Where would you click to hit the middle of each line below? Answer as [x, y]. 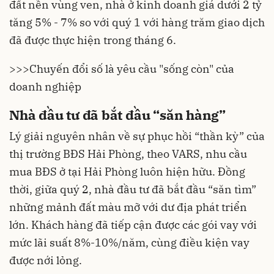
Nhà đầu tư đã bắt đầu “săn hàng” [117, 115]
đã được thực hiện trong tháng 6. [93, 40]
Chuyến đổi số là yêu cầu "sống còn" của [132, 69]
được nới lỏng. [46, 260]
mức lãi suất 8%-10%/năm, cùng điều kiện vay [129, 242]
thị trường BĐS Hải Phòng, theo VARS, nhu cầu [128, 154]
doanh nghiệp [45, 87]
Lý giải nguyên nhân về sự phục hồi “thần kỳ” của [137, 136]
